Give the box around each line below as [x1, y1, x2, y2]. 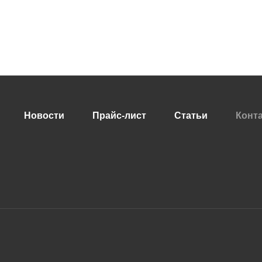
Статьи [174, 111, 208, 121]
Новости [24, 111, 64, 121]
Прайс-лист [92, 111, 146, 121]
